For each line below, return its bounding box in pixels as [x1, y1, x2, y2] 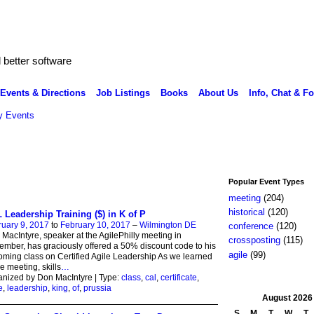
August [261, 292, 291, 303]
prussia [83, 282, 111, 293]
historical [228, 207, 265, 218]
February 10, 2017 [60, 219, 130, 230]
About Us [198, 87, 238, 98]
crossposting [228, 235, 280, 246]
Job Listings [95, 87, 150, 98]
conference [228, 221, 273, 232]
